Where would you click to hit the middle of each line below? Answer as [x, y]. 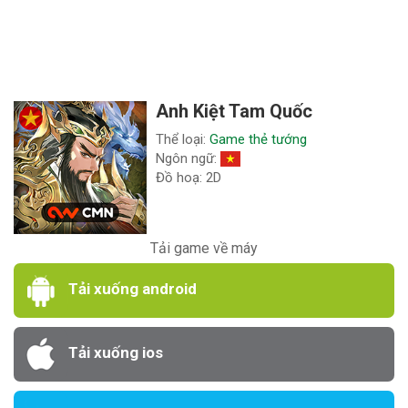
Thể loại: [183, 139]
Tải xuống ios [116, 353]
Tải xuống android [133, 289]
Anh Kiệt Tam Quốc [235, 111]
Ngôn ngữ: [189, 158]
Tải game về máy [204, 249]
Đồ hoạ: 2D [189, 177]
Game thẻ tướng [259, 139]
